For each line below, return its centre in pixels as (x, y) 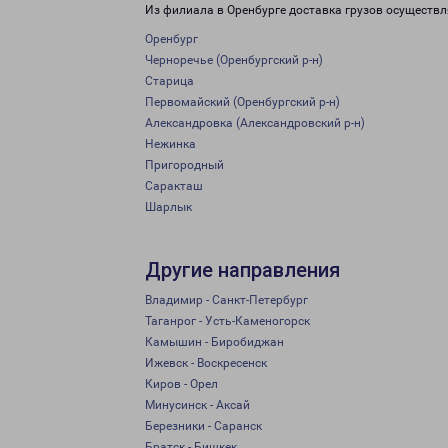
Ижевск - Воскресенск (206, 363)
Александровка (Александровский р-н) (255, 123)
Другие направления (242, 270)
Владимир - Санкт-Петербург (226, 300)
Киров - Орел (181, 384)
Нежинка (170, 144)
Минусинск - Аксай (197, 405)
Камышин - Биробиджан (214, 342)
